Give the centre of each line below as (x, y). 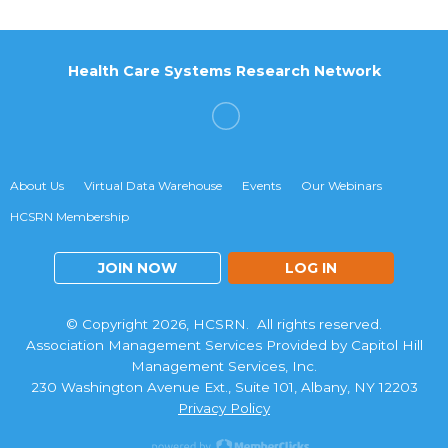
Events (261, 185)
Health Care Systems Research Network (224, 71)
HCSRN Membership (69, 216)
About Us (37, 185)
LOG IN (310, 268)
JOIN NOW (137, 268)
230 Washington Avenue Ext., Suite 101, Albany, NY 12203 (224, 387)
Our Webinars (341, 185)
